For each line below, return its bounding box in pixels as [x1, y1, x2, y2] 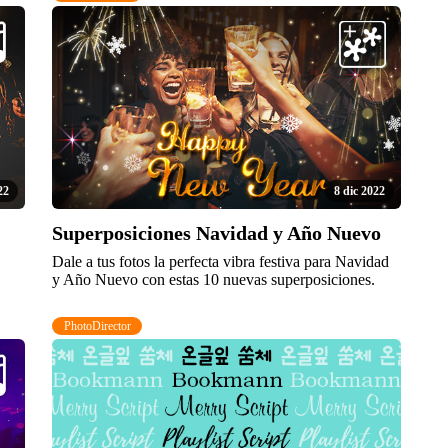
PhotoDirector [63, 318, 131, 333]
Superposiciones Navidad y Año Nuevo [52, 221, 382, 244]
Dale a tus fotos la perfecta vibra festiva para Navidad [52, 252, 390, 270]
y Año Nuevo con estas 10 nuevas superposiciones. [52, 270, 376, 288]
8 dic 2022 [334, 184, 385, 199]
